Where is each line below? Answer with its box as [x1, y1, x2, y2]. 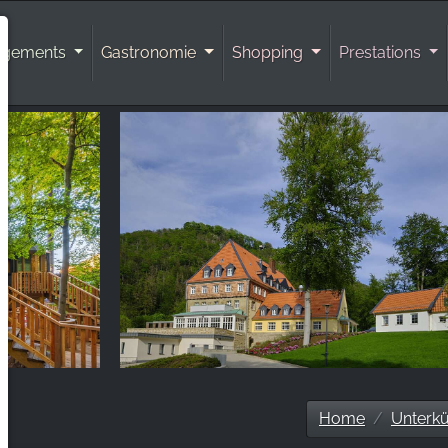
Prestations [338, 43, 425, 62]
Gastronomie [101, 43, 201, 62]
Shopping [232, 43, 308, 62]
